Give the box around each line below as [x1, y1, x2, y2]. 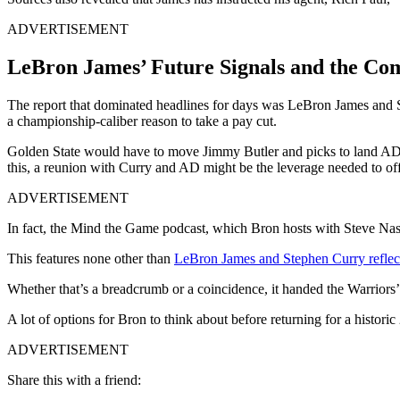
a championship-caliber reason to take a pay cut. [7, 112, 277, 129]
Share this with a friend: [7, 371, 141, 387]
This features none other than [7, 250, 174, 266]
